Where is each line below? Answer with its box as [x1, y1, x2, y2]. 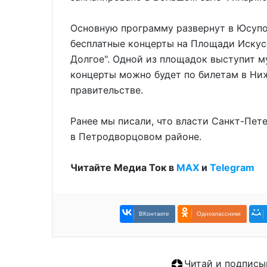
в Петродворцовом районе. [70, 131, 201, 143]
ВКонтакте [139, 210, 169, 218]
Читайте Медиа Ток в [70, 162, 176, 174]
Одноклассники [197, 210, 241, 218]
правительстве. [70, 84, 143, 97]
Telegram [210, 162, 254, 174]
